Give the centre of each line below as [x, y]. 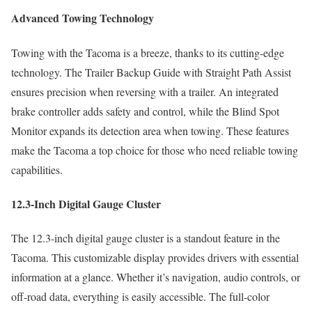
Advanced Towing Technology [83, 18]
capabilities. [37, 169]
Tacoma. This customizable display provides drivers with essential [155, 258]
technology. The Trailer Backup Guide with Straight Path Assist [151, 72]
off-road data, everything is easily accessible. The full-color [140, 297]
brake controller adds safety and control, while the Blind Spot [145, 111]
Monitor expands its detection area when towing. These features [150, 130]
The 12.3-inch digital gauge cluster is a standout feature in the [146, 238]
